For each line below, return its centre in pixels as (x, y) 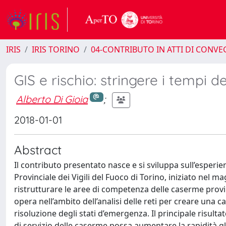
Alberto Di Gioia (52, 99)
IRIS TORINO (56, 49)
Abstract (38, 150)
